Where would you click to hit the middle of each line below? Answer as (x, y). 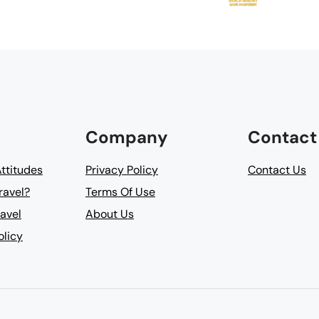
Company (127, 137)
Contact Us (277, 170)
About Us (110, 214)
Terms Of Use (120, 192)
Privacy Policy (122, 170)
